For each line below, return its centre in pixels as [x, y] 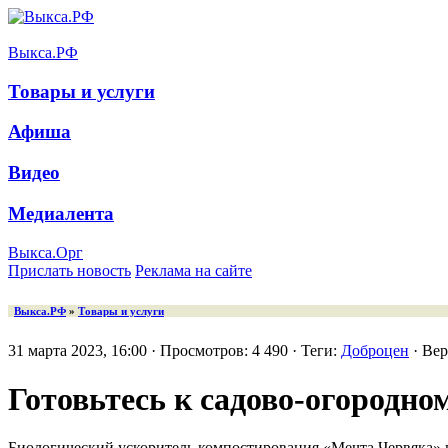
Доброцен [375, 350]
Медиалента [61, 213]
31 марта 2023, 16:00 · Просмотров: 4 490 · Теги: [174, 350]
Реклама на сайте [193, 270]
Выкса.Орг [45, 252]
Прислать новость [69, 270]
